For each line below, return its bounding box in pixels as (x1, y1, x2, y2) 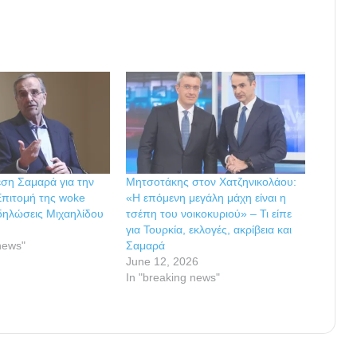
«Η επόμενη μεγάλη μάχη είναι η (126, 191, 287, 205)
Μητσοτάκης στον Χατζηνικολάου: (126, 175, 297, 189)
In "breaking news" (126, 271, 221, 284)
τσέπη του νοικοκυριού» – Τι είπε (126, 207, 292, 221)
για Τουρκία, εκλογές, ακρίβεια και (126, 223, 292, 237)
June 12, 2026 (126, 255, 199, 269)
